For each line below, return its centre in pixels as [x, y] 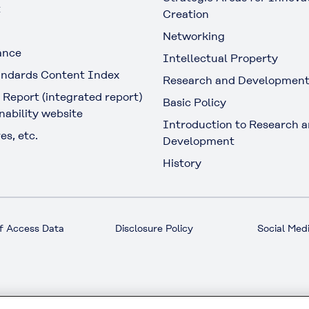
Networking [194, 37]
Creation [186, 14]
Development [199, 141]
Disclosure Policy [154, 229]
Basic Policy [195, 103]
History [182, 163]
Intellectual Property [220, 59]
